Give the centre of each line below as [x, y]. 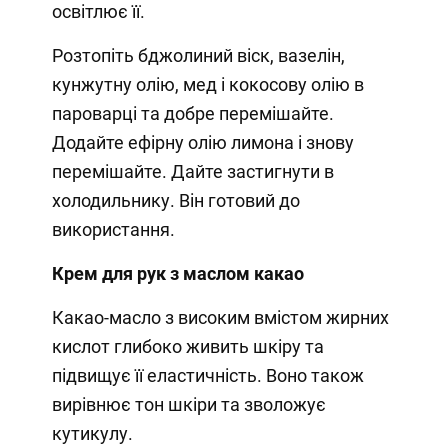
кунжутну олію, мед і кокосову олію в [207, 85]
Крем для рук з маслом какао [177, 274]
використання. [113, 230]
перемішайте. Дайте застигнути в [192, 172]
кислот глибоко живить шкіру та [187, 347]
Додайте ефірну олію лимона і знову [202, 143]
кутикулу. [92, 434]
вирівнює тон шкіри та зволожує [188, 405]
